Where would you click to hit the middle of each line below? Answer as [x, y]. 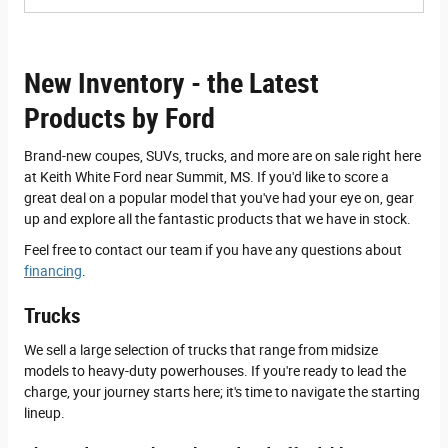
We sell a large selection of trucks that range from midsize [201, 349]
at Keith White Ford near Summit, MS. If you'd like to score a [206, 177]
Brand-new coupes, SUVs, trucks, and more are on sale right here [222, 156]
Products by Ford [119, 118]
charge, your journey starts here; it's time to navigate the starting [222, 391]
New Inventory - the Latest [171, 83]
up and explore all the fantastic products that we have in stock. [217, 219]
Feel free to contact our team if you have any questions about [213, 250]
